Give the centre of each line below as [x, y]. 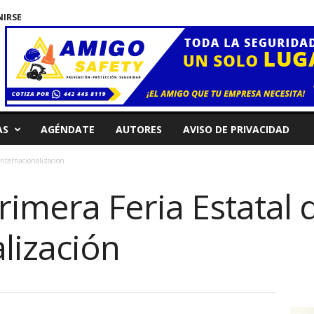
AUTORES [138, 129]
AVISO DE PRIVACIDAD [236, 129]
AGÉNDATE [67, 129]
